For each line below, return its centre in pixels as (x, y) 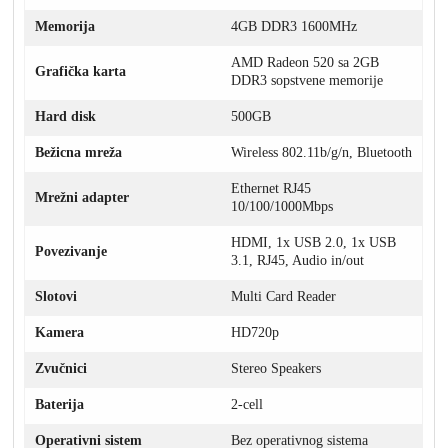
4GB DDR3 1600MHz (294, 26)
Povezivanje (71, 251)
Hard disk (66, 116)
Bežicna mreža (79, 152)
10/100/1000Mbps (282, 206)
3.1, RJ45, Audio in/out (298, 260)
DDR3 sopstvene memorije (307, 80)
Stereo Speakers (276, 368)
